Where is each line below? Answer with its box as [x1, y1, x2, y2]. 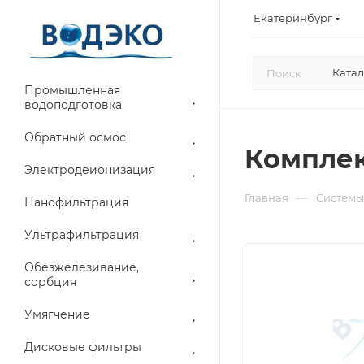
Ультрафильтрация [24, 227, 139, 242]
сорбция [24, 275, 76, 289]
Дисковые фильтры [24, 340, 141, 354]
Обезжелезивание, [24, 260, 139, 275]
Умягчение [24, 307, 90, 322]
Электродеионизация [24, 162, 155, 177]
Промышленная [24, 83, 120, 97]
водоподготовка [24, 97, 122, 112]
